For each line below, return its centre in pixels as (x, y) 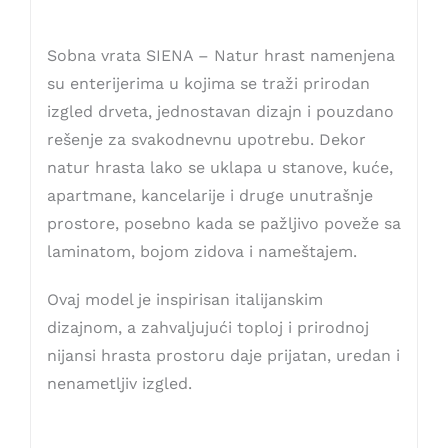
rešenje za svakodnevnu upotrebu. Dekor (206, 140)
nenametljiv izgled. (119, 384)
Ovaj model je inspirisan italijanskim (184, 300)
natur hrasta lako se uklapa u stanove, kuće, (219, 168)
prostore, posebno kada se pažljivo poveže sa (223, 224)
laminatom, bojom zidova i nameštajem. (201, 252)
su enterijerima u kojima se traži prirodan (208, 84)
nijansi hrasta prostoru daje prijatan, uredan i (223, 356)
